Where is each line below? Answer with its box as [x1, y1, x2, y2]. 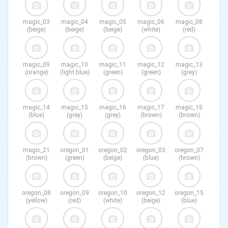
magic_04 [61, 18, 88, 26]
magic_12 [137, 61, 164, 69]
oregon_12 [136, 189, 165, 197]
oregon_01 [60, 147, 89, 154]
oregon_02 [98, 147, 127, 154]
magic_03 [23, 18, 50, 26]
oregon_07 [175, 147, 204, 154]
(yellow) [25, 197, 47, 205]
